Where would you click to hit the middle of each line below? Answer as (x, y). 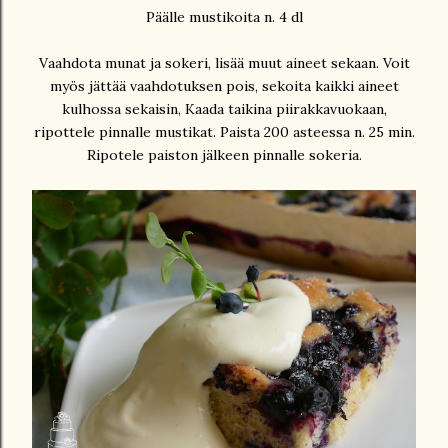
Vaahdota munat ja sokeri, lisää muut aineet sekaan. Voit (224, 63)
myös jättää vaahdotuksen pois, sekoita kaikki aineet (224, 86)
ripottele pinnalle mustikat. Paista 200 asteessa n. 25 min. (224, 132)
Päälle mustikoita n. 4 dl (224, 17)
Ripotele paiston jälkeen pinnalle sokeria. (224, 155)
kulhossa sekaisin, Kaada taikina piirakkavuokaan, (224, 109)
